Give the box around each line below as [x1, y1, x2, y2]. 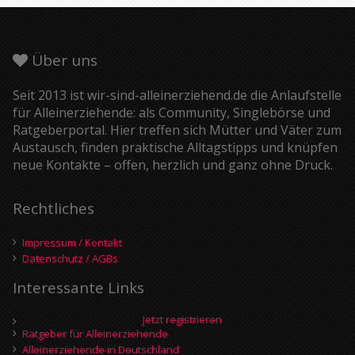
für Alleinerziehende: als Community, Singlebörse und [13, 103, 330, 121]
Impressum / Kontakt [22, 235, 122, 250]
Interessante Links [13, 277, 144, 298]
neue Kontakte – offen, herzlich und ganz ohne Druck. [13, 155, 333, 174]
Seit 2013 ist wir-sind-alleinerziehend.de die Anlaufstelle [13, 86, 342, 104]
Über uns [28, 49, 97, 71]
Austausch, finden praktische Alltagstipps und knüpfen [13, 138, 338, 156]
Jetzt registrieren [143, 311, 222, 326]
